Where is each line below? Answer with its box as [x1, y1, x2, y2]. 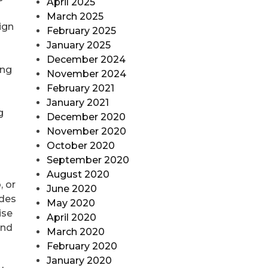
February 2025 [46, 25, 116, 37]
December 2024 [46, 54, 126, 66]
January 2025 [46, 39, 111, 51]
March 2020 [46, 226, 105, 238]
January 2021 [46, 97, 109, 109]
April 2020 [46, 212, 96, 224]
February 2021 [46, 83, 114, 95]
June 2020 [46, 183, 97, 195]
